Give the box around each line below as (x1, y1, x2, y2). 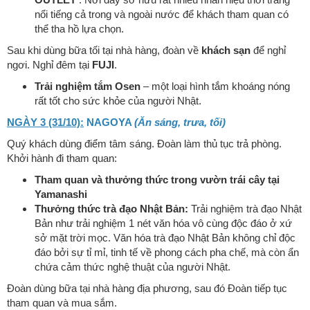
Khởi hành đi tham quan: (7, 153, 117, 164)
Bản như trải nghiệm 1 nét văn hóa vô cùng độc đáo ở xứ (35, 218, 292, 229)
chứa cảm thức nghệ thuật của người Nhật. (35, 262, 230, 273)
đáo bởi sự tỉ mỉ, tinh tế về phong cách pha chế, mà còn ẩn (35, 247, 299, 258)
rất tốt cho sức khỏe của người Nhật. (35, 95, 201, 107)
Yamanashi (35, 189, 87, 200)
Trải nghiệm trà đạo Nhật (188, 203, 302, 215)
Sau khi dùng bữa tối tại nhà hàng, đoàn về (7, 45, 201, 56)
